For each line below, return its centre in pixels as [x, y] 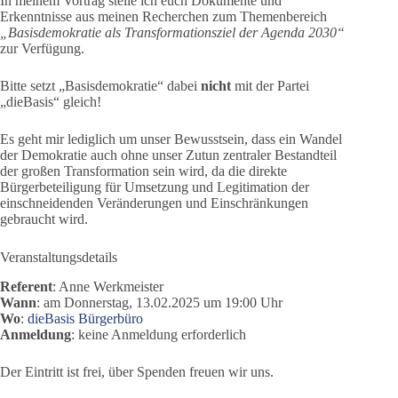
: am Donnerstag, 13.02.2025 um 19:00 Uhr [159, 303]
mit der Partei [270, 86]
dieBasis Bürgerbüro [85, 319]
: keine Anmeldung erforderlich [159, 335]
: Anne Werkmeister [108, 287]
